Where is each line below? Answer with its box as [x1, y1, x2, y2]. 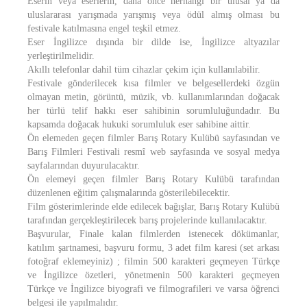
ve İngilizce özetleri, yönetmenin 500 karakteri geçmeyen [27, 270, 280, 280]
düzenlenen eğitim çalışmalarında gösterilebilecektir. [27, 188, 230, 198]
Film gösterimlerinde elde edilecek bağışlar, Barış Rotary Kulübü [27, 201, 280, 212]
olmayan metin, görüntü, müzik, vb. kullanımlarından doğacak [27, 92, 280, 102]
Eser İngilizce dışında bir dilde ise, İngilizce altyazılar [27, 37, 280, 47]
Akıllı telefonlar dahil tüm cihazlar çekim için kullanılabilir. [27, 64, 260, 75]
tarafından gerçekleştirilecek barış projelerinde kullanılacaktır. [27, 215, 267, 225]
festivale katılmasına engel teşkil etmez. [27, 23, 181, 34]
